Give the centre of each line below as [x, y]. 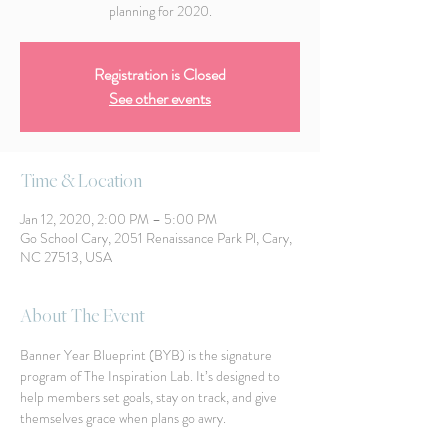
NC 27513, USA [66, 257]
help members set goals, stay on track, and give [150, 397]
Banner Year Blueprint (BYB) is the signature [147, 355]
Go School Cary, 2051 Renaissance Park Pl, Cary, [156, 238]
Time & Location [81, 181]
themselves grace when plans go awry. [124, 418]
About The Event [82, 316]
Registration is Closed [160, 74]
